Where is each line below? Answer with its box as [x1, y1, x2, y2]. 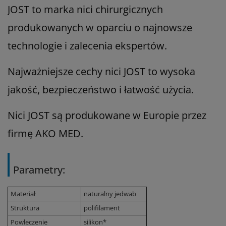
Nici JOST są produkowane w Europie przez [8, 108, 206, 122]
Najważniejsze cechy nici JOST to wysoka [8, 64, 195, 78]
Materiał [11, 189, 35, 198]
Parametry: [13, 162, 65, 177]
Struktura [11, 203, 39, 212]
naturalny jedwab [84, 189, 136, 198]
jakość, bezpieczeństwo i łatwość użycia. [8, 82, 194, 96]
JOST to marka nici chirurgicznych [8, 2, 163, 16]
